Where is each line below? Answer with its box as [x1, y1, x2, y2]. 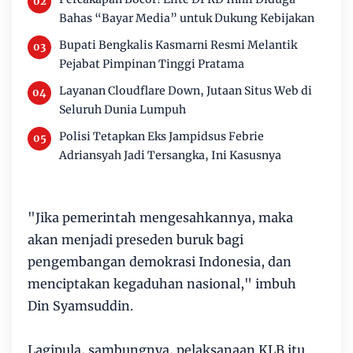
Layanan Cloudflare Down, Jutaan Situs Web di [59, 84, 312, 98]
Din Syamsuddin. [28, 298, 133, 314]
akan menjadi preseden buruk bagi [28, 232, 243, 247]
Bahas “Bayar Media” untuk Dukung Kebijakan [59, 11, 314, 25]
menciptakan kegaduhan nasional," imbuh [28, 276, 296, 292]
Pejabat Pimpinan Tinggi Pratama [59, 57, 244, 71]
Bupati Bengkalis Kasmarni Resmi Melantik [59, 38, 297, 52]
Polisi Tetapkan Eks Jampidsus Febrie [59, 129, 264, 143]
